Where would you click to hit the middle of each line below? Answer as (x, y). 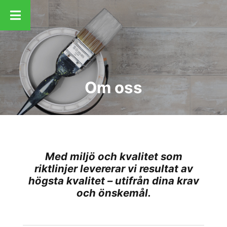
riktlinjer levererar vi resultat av (113, 168)
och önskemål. (113, 193)
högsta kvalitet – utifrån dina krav (113, 181)
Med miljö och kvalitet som (113, 156)
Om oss (113, 88)
